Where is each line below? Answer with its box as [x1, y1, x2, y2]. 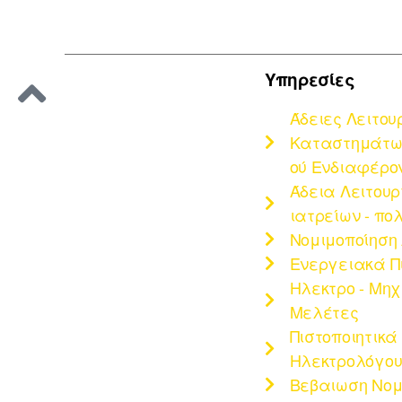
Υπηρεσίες [265, 66, 354, 92]
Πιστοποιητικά [289, 323, 398, 347]
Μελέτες [289, 299, 359, 323]
